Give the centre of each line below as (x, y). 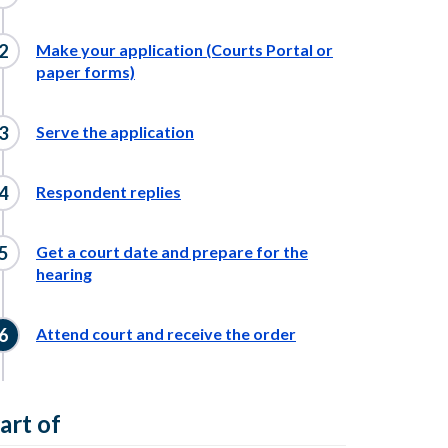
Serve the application (115, 131)
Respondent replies (108, 191)
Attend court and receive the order (166, 333)
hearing (64, 273)
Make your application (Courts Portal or (184, 49)
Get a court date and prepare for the (172, 251)
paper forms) (85, 71)
